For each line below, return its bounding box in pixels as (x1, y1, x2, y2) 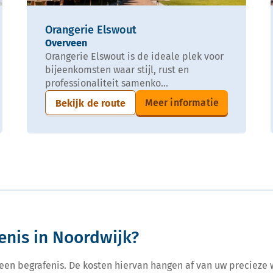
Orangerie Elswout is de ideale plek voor (45, 50, 224, 62)
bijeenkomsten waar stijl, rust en (45, 63, 189, 76)
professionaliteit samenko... (45, 77, 168, 89)
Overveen (45, 37, 87, 49)
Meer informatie (144, 96, 219, 108)
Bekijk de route (55, 97, 126, 109)
